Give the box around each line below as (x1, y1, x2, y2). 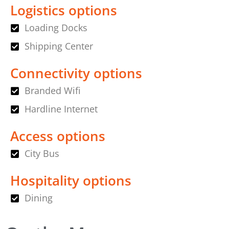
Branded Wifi (24, 84, 81, 97)
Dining (24, 192, 53, 204)
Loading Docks (24, 21, 87, 34)
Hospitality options (10, 171, 131, 190)
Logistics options (10, 1, 117, 20)
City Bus (24, 147, 59, 160)
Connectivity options (10, 64, 142, 83)
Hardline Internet (24, 103, 98, 116)
